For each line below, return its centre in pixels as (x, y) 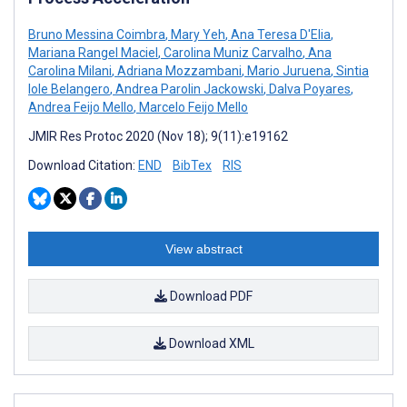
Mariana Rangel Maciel (93, 52)
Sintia (351, 70)
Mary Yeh (197, 34)
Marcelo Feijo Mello (192, 107)
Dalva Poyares (308, 89)
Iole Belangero (69, 89)
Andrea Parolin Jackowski (188, 89)
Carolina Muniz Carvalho (232, 52)
